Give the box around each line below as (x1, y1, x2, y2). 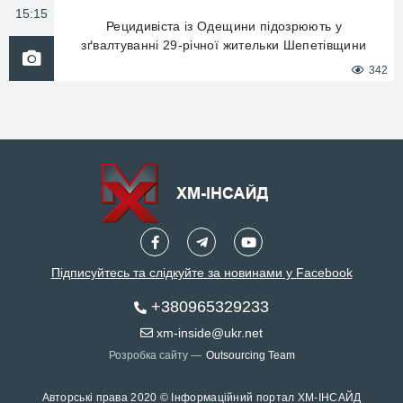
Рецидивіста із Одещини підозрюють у (105, 19, 343, 33)
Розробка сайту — (108, 349, 201, 362)
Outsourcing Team (205, 349, 295, 362)
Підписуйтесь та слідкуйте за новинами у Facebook (50, 265, 353, 280)
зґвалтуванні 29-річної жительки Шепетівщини (81, 38, 367, 52)
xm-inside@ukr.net (153, 326, 263, 340)
